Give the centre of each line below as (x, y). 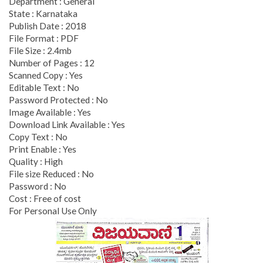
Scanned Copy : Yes (46, 75)
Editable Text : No (44, 87)
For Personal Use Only (53, 210)
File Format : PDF (44, 38)
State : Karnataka (43, 13)
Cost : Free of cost (45, 198)
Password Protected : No (58, 100)
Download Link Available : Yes (67, 124)
